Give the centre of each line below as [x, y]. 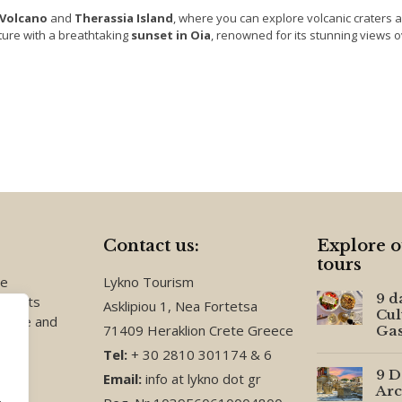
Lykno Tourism [149, 282]
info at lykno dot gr [203, 379]
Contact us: [151, 246]
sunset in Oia [171, 35]
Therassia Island [124, 18]
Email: [124, 379]
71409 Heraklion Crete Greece [198, 331]
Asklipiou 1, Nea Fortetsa [180, 306]
